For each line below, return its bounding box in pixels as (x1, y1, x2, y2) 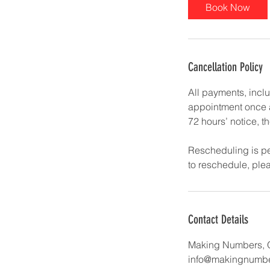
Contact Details (188, 212, 248, 227)
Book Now (206, 1, 250, 13)
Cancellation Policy (188, 60, 263, 74)
